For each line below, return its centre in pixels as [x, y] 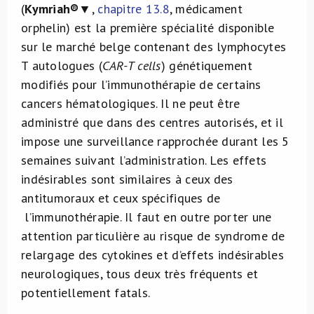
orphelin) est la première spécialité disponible [148, 28]
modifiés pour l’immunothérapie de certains [141, 84]
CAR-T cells [131, 66]
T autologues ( [62, 66]
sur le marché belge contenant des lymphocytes [154, 47]
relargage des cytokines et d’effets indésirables [152, 255]
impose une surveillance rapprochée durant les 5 [155, 141]
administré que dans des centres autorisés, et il [152, 122]
